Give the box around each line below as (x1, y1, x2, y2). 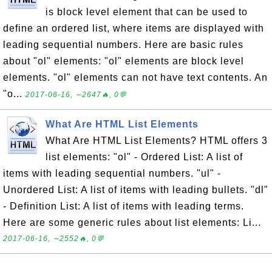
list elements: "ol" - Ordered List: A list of (46, 152, 243, 162)
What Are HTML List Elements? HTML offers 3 (46, 135, 268, 146)
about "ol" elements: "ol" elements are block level (3, 56, 244, 66)
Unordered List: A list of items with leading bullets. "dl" (3, 185, 268, 195)
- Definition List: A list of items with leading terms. (3, 201, 244, 211)
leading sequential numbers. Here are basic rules (3, 39, 243, 50)
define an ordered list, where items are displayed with (3, 23, 264, 33)
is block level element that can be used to (46, 7, 248, 17)
